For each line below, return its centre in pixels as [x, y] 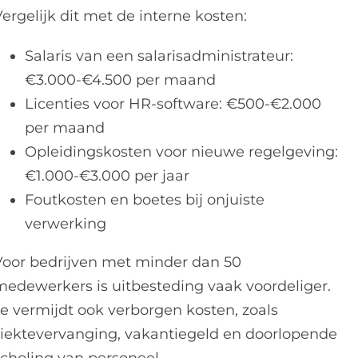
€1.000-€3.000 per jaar [107, 176]
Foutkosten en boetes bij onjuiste [145, 200]
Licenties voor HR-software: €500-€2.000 [173, 104]
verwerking [66, 224]
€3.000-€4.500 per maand [121, 80]
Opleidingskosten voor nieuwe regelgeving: [182, 152]
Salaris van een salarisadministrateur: [159, 56]
